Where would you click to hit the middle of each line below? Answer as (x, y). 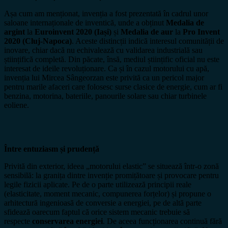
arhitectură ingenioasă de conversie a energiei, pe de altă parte (103, 203)
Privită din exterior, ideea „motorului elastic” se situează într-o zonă (111, 166)
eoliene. (17, 105)
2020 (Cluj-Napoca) (38, 41)
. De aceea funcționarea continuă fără (162, 221)
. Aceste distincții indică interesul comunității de (148, 41)
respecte (18, 221)
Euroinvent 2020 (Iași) (72, 32)
